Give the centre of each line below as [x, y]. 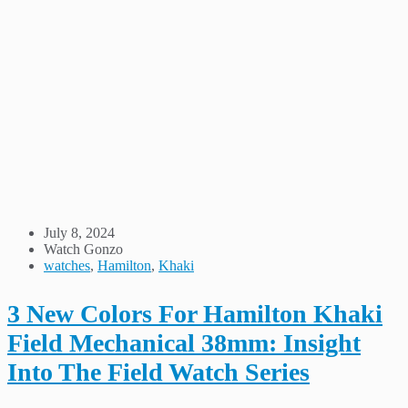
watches [67, 265]
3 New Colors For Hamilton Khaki [195, 313]
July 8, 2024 [79, 232]
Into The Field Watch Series [158, 372]
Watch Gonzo [83, 249]
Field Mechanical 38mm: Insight [184, 342]
